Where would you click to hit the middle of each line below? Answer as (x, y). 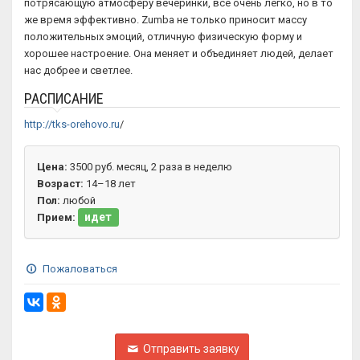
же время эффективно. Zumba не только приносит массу (166, 20)
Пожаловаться (79, 269)
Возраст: (60, 184)
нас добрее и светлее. (78, 70)
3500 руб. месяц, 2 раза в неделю (150, 167)
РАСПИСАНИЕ (64, 98)
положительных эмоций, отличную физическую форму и (163, 37)
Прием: (56, 217)
